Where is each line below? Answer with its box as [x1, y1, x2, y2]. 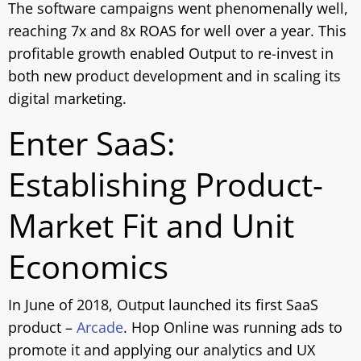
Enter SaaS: [8, 121, 176, 165]
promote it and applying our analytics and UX [8, 340, 315, 359]
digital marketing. [8, 89, 127, 108]
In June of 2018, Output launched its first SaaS [8, 295, 318, 314]
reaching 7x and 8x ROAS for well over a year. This [8, 21, 346, 40]
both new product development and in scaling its [8, 66, 341, 85]
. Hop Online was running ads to [123, 317, 342, 337]
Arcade [77, 317, 123, 337]
